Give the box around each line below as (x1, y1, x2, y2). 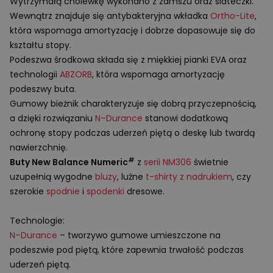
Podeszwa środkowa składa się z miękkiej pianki (10, 54, 211, 66)
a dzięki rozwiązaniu (10, 112, 95, 124)
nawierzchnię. (10, 141, 68, 154)
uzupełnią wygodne (10, 171, 95, 183)
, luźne (117, 171, 146, 183)
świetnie (191, 156, 229, 168)
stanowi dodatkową (143, 112, 228, 124)
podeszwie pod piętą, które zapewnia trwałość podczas (10, 244, 244, 256)
